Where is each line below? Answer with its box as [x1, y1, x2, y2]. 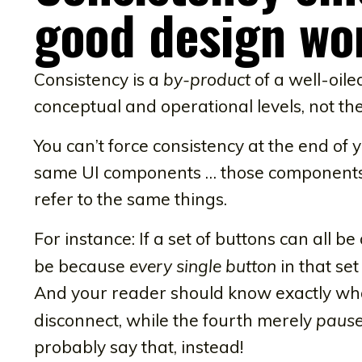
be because [34, 255, 129, 276]
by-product [163, 68, 250, 90]
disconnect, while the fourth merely [34, 309, 316, 330]
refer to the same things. [34, 187, 227, 209]
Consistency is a [34, 68, 163, 90]
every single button [129, 255, 276, 276]
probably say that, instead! [34, 335, 243, 357]
